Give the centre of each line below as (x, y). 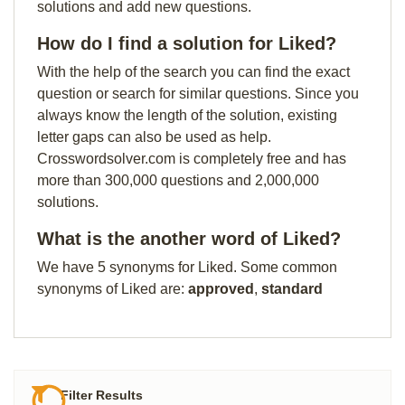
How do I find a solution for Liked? (187, 43)
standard (292, 289)
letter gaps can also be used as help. (154, 137)
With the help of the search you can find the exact (193, 72)
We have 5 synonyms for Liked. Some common (187, 267)
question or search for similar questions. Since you (198, 94)
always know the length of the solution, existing (187, 115)
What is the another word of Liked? (189, 239)
